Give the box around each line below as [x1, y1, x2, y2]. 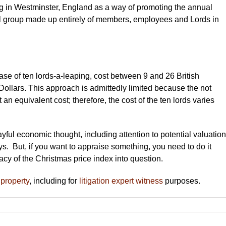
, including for [29, 176, 79, 185]
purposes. [163, 176, 200, 185]
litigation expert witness [79, 176, 163, 185]
